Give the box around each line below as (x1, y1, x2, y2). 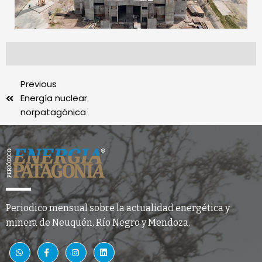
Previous (20, 78, 57, 91)
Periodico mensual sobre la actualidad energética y (6, 202, 230, 214)
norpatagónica (20, 106, 86, 119)
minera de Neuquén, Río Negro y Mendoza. (6, 217, 190, 229)
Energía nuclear (20, 92, 87, 105)
